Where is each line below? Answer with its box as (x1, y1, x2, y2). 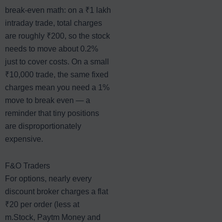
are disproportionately (5, 121, 81, 130)
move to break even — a (5, 96, 90, 105)
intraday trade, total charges (5, 18, 102, 27)
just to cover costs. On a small (5, 57, 109, 66)
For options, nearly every (5, 174, 92, 183)
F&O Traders (5, 161, 50, 170)
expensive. (5, 134, 43, 143)
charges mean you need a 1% (5, 83, 110, 92)
